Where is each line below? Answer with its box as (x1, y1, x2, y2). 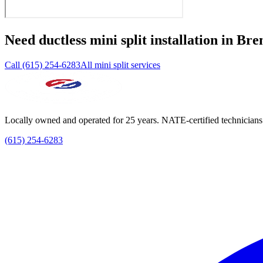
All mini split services (80, 59, 160, 70)
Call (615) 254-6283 (5, 59, 80, 70)
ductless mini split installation (39, 32, 218, 48)
